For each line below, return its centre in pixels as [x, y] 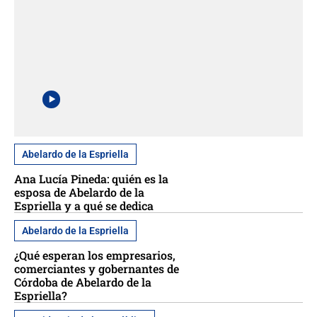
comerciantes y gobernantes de [97, 268]
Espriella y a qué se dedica [84, 205]
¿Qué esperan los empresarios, [95, 255]
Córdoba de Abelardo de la [83, 282]
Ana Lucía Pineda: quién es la [91, 178]
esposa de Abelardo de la [79, 192]
